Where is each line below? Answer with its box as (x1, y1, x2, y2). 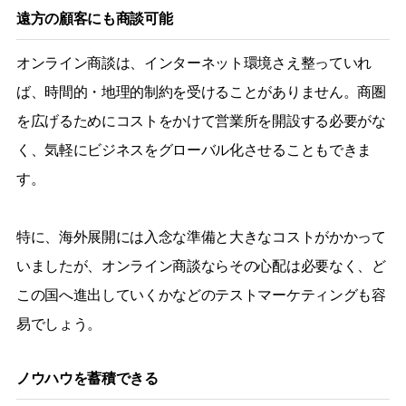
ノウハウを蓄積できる (15, 370, 159, 386)
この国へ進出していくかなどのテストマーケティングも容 (15, 286, 386, 303)
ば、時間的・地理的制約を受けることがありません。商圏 (15, 83, 386, 100)
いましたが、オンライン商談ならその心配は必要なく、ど (15, 257, 386, 274)
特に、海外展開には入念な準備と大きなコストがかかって (15, 228, 386, 245)
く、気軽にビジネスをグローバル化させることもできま (15, 141, 372, 158)
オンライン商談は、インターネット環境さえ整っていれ (15, 54, 372, 71)
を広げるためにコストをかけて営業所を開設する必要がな (15, 112, 386, 129)
